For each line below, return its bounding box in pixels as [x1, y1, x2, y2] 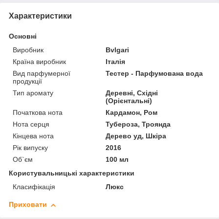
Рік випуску [13, 144, 48, 152]
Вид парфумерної [13, 69, 70, 78]
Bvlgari [106, 46, 130, 54]
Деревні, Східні [106, 89, 158, 97]
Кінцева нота [13, 132, 54, 140]
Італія [106, 58, 126, 66]
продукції [13, 77, 42, 86]
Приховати [9, 200, 47, 209]
